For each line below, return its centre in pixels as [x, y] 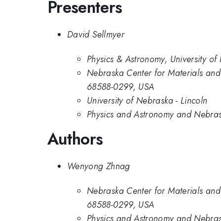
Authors [75, 139]
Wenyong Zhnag [99, 166]
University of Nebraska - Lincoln [147, 101]
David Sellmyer [96, 34]
